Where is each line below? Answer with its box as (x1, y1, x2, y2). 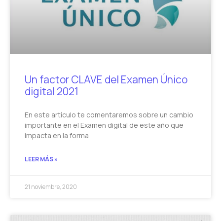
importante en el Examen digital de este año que (25, 120, 184, 130)
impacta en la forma (25, 131, 89, 141)
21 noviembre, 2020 (25, 183, 77, 191)
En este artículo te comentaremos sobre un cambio (25, 110, 193, 120)
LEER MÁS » (25, 155, 58, 164)
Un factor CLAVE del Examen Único (25, 73, 187, 87)
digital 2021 (25, 84, 78, 99)
